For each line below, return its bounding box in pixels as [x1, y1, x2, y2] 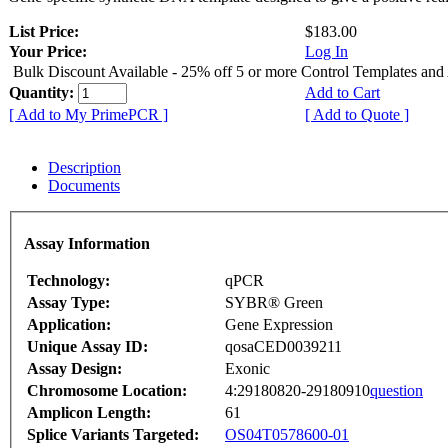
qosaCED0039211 [225, 337, 342, 355]
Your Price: [9, 43, 87, 61]
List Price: [9, 23, 83, 41]
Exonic [225, 359, 270, 377]
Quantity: [9, 84, 78, 102]
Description [48, 159, 121, 177]
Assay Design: [27, 359, 122, 377]
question [370, 381, 423, 399]
